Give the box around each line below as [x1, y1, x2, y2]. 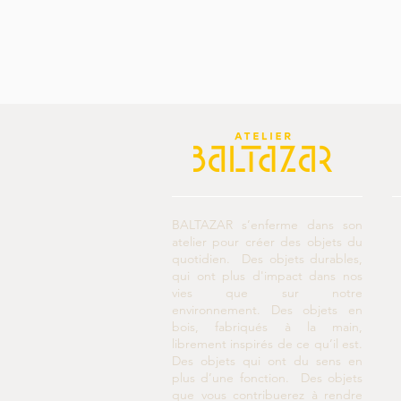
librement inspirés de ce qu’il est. [172, 336, 363, 353]
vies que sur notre [172, 285, 363, 302]
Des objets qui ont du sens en [172, 353, 363, 370]
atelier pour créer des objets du [172, 234, 363, 251]
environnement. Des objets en [172, 302, 363, 319]
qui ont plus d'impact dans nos [172, 268, 363, 285]
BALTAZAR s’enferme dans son [172, 217, 363, 234]
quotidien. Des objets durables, [172, 251, 363, 268]
